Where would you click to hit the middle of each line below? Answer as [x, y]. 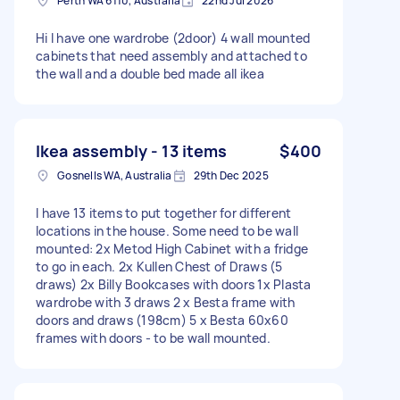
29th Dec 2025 [231, 175]
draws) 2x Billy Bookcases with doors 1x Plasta [174, 284]
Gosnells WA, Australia [115, 175]
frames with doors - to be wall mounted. [153, 337]
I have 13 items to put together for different [164, 212]
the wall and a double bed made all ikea [150, 73]
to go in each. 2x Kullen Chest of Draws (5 [159, 266]
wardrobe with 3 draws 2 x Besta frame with [166, 302]
